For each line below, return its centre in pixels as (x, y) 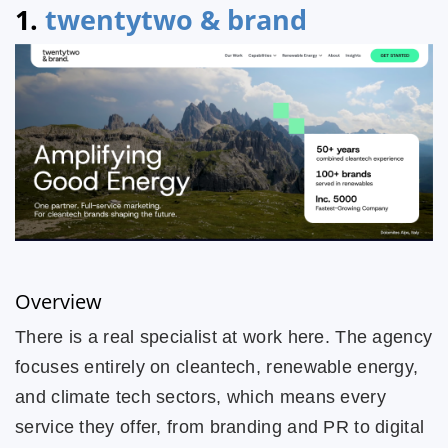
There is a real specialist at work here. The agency (224, 336)
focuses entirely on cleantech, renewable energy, (217, 366)
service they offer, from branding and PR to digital (220, 426)
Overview (58, 301)
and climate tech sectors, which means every (200, 396)
